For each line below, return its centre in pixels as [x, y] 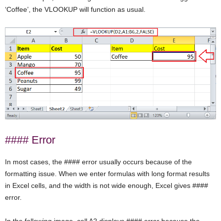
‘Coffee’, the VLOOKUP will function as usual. [75, 9]
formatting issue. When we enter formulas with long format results [107, 173]
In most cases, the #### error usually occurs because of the [98, 162]
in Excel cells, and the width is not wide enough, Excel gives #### [107, 185]
